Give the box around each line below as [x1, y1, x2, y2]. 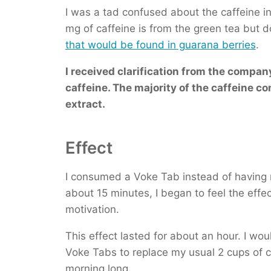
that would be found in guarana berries [65, 39, 256, 51]
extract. [65, 98, 105, 111]
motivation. [65, 203, 122, 215]
